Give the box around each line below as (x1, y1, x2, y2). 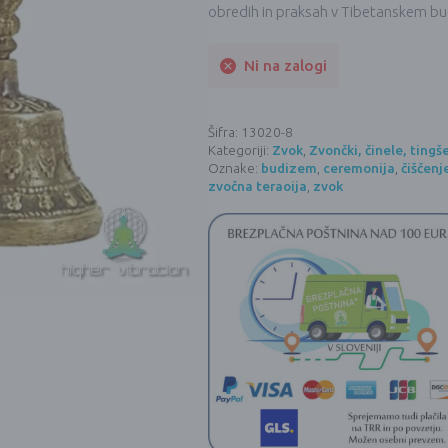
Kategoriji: (208, 143, 272, 158)
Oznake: (208, 161, 261, 176)
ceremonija (323, 161, 395, 176)
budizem (261, 161, 317, 176)
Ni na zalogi (244, 57, 327, 74)
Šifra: (208, 125, 241, 140)
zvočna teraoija (208, 179, 307, 194)
